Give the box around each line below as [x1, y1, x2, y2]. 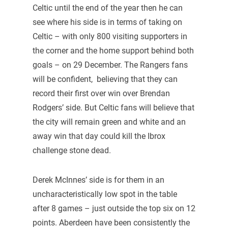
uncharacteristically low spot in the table [32, 189, 177, 199]
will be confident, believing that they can [32, 74, 178, 84]
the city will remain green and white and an [32, 117, 186, 127]
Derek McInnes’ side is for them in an [32, 175, 164, 185]
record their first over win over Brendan [32, 89, 170, 99]
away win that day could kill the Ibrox [32, 131, 165, 141]
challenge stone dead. [32, 146, 111, 156]
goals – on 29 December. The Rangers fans [32, 60, 188, 70]
